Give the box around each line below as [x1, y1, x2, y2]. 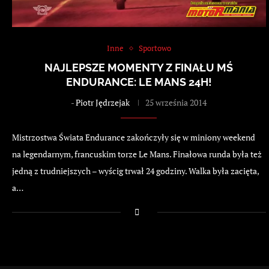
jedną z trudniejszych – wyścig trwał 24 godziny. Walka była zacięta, [12, 165, 259, 177]
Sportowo [138, 43, 171, 54]
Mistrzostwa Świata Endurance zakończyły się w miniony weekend [12, 131, 255, 144]
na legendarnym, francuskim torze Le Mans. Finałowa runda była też [12, 148, 262, 160]
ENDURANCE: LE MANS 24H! [65, 76, 212, 89]
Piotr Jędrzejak [76, 97, 130, 109]
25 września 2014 [145, 97, 207, 109]
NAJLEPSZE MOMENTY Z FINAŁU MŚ [44, 61, 234, 74]
